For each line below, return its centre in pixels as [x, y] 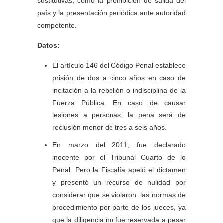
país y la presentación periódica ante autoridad [111, 13]
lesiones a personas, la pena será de [119, 115]
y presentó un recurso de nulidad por [119, 182]
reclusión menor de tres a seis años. [110, 127]
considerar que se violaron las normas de [119, 195]
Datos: [49, 45]
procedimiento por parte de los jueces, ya [119, 207]
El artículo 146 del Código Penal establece [119, 65]
